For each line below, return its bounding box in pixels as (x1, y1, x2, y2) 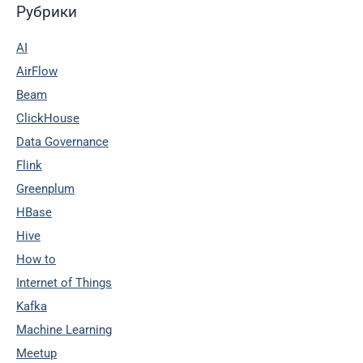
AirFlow (16, 63, 58, 79)
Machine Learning (16, 322, 112, 337)
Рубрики (16, 2, 77, 21)
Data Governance (16, 134, 109, 149)
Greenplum (16, 181, 75, 196)
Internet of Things (16, 275, 112, 290)
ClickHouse (16, 110, 79, 126)
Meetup (16, 345, 57, 361)
